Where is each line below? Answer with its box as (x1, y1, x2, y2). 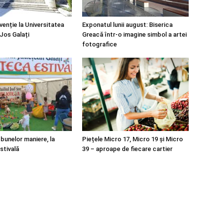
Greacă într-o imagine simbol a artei (82, 31, 187, 38)
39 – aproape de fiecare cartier (82, 145, 173, 153)
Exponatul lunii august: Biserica (82, 21, 173, 28)
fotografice (82, 41, 117, 48)
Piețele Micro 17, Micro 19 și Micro (82, 135, 183, 143)
